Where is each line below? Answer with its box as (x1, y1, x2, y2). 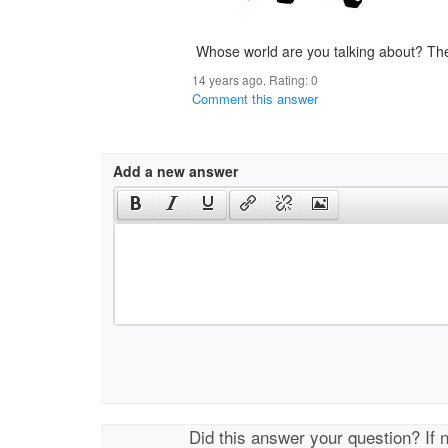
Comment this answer (192, 89, 318, 108)
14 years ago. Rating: (192, 71, 311, 88)
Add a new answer (113, 161, 238, 181)
